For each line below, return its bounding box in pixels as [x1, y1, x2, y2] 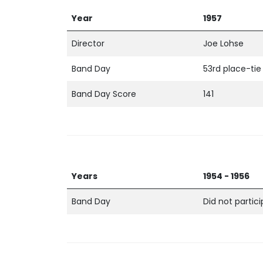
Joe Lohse [203, 38, 244, 49]
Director [72, 38, 104, 49]
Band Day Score [72, 88, 136, 100]
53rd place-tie [203, 63, 261, 75]
